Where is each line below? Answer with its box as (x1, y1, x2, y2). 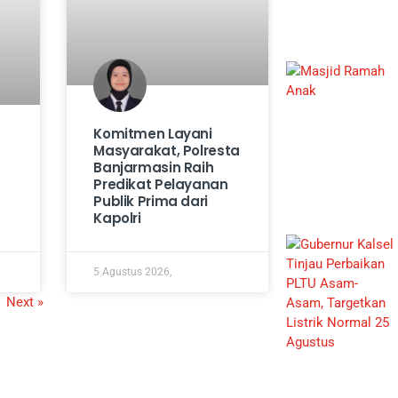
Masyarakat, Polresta (93, 141, 240, 161)
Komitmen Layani (93, 124, 212, 144)
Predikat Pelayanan (93, 175, 228, 195)
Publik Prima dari (93, 192, 208, 211)
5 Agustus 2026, (93, 266, 172, 279)
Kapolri (93, 209, 141, 228)
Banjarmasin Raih (93, 158, 214, 178)
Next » (6, 294, 44, 311)
